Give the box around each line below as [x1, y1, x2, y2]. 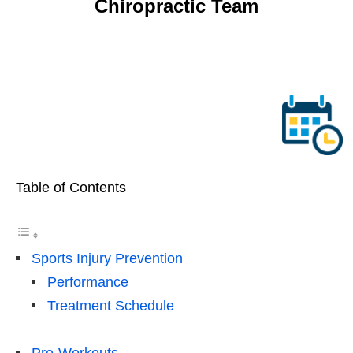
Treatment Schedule [47, 297, 174, 314]
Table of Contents [16, 179, 126, 195]
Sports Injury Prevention [32, 250, 183, 266]
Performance [47, 273, 128, 290]
